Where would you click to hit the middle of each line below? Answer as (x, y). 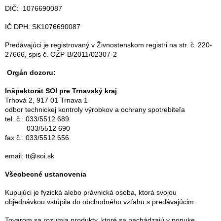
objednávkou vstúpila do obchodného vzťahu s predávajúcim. (100, 202)
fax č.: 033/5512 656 (37, 138)
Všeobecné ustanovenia (46, 174)
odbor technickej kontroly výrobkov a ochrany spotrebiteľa (95, 110)
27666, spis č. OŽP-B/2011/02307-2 (61, 54)
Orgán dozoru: (31, 73)
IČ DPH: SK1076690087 (43, 27)
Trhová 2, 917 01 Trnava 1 (46, 100)
